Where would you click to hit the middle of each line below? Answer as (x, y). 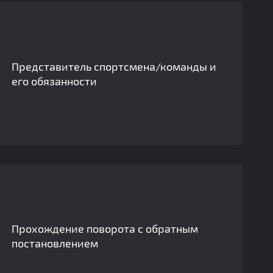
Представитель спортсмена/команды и (114, 66)
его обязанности (55, 81)
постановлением (55, 243)
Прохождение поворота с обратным (105, 229)
